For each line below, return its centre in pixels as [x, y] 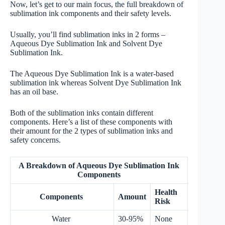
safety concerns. [36, 140]
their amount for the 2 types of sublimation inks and [91, 131]
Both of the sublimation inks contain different [82, 113]
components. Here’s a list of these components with [91, 122]
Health [166, 192]
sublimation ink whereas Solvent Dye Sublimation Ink [96, 82]
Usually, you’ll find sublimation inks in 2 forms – [88, 34]
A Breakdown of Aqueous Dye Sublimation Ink [99, 165]
